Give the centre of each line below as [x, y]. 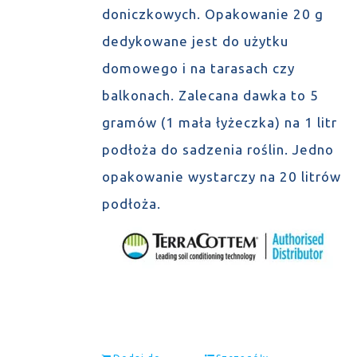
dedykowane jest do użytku [195, 41]
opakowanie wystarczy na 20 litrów [221, 177]
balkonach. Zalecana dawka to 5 [210, 95]
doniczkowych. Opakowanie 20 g [212, 14]
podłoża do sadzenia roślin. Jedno [218, 149]
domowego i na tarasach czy [198, 68]
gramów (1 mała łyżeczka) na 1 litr [219, 122]
